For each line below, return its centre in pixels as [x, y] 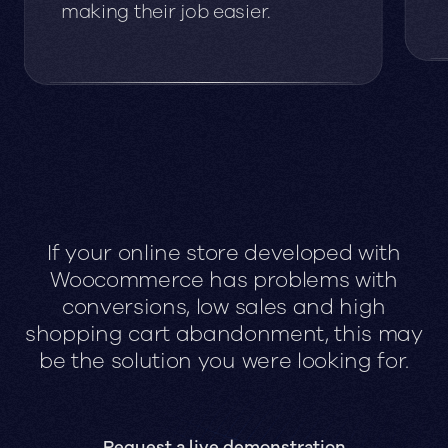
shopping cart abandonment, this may [224, 333]
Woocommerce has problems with [224, 279]
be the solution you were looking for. [224, 360]
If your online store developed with [224, 252]
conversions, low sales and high [223, 306]
